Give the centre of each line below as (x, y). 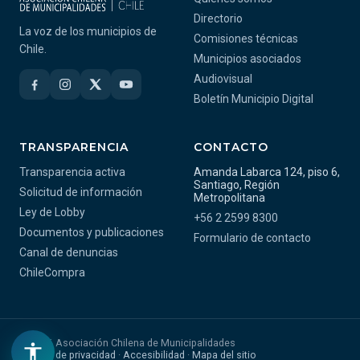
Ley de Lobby (52, 212)
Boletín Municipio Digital (254, 99)
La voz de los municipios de (88, 31)
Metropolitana (229, 198)
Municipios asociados (247, 59)
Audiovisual (223, 79)
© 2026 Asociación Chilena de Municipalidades (127, 343)
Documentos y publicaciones (92, 232)
